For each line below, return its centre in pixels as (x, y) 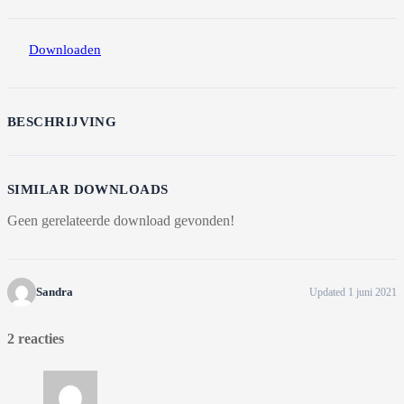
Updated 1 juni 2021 (353, 292)
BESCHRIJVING (62, 122)
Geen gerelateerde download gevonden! (121, 221)
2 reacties (36, 338)
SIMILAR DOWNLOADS (88, 190)
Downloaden (65, 50)
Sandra (55, 292)
